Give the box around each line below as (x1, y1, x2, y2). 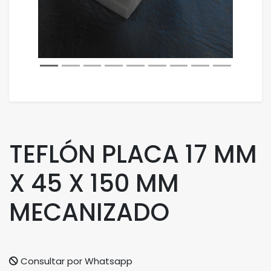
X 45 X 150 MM (9, 166, 179, 200)
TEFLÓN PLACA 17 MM (9, 137, 257, 171)
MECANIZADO (9, 195, 169, 229)
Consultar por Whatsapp (18, 255, 132, 267)
